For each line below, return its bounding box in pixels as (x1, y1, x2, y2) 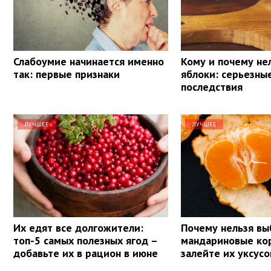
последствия (181, 79, 243, 94)
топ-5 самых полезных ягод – (13, 233, 157, 247)
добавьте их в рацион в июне (13, 246, 158, 260)
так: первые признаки (13, 67, 120, 81)
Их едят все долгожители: (13, 220, 143, 235)
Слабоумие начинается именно (13, 54, 164, 68)
